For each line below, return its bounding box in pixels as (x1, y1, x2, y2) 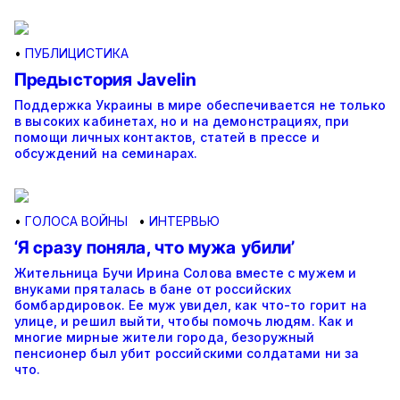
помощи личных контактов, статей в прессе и (14, 129, 320, 146)
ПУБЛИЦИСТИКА (25, 46, 129, 62)
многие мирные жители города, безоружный (14, 329, 315, 346)
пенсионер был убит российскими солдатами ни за (14, 346, 360, 362)
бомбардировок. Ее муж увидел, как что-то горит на (14, 297, 367, 313)
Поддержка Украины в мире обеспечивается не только (14, 97, 386, 113)
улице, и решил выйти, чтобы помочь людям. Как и (14, 313, 354, 329)
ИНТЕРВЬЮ (149, 213, 220, 229)
